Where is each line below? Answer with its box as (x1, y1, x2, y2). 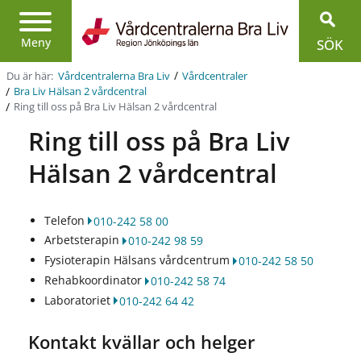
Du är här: (6, 68, 56, 83)
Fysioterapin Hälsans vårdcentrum (44, 252, 233, 268)
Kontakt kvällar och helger (27, 330, 255, 355)
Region (71, 11, 109, 27)
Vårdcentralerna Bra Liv (57, 68, 170, 83)
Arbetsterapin (44, 232, 122, 248)
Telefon (44, 212, 88, 228)
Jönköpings (71, 26, 131, 42)
